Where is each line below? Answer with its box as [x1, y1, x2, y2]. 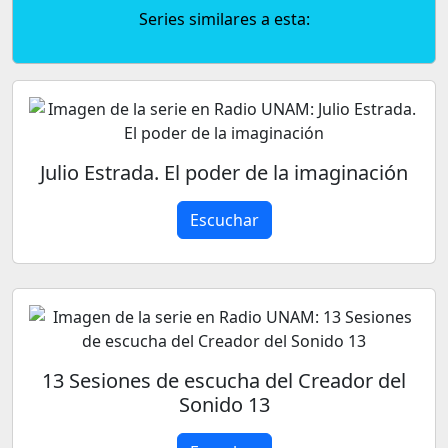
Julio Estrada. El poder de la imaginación [40, 159, 408, 186]
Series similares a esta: [138, 8, 310, 30]
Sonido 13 [178, 391, 270, 418]
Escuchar [189, 209, 259, 231]
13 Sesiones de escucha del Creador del [42, 367, 406, 394]
